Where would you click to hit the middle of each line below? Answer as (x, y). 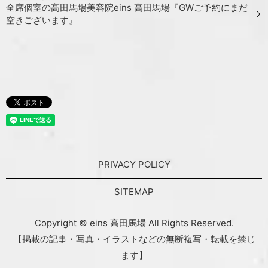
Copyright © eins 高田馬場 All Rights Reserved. (134, 223)
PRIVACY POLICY (134, 165)
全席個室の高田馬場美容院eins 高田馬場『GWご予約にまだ (127, 8)
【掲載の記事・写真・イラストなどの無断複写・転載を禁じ (134, 239)
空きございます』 (42, 20)
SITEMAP (134, 192)
